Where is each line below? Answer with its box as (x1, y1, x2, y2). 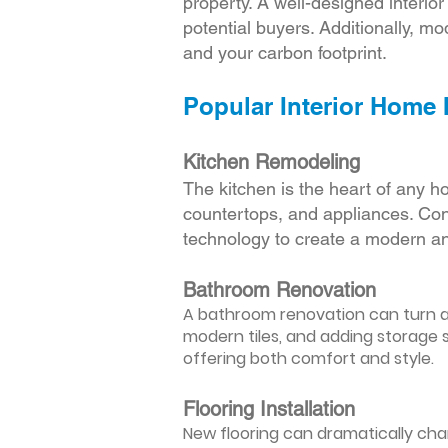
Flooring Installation (183, 397, 355, 421)
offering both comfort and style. (183, 347, 434, 370)
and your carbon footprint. (183, 42, 387, 63)
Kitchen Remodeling (183, 150, 360, 174)
